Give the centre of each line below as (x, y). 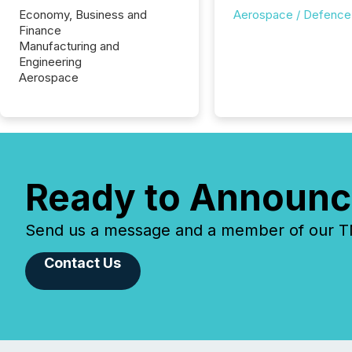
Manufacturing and (69, 46)
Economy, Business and (83, 15)
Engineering (50, 62)
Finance (40, 30)
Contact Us (83, 263)
